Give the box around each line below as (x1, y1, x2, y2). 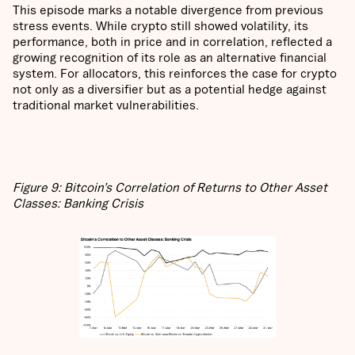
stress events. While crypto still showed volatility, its (13, 18, 308, 33)
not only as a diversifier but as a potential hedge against (13, 82, 326, 97)
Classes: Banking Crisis (13, 196, 143, 211)
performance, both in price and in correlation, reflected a (13, 34, 332, 49)
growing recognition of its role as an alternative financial (13, 50, 326, 65)
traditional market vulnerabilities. (13, 97, 199, 113)
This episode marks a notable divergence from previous (13, 2, 323, 17)
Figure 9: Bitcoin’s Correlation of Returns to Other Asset (13, 180, 327, 195)
